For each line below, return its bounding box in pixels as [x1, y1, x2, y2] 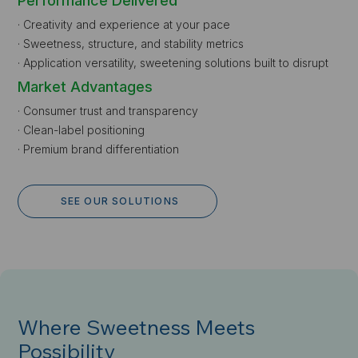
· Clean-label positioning [18, 122, 145, 137]
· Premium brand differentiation [18, 141, 180, 156]
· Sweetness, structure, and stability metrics [18, 36, 245, 50]
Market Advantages [18, 78, 153, 95]
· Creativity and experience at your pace [18, 17, 231, 31]
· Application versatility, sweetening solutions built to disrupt [18, 55, 329, 70]
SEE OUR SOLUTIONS [60, 194, 180, 207]
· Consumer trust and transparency [18, 103, 199, 117]
